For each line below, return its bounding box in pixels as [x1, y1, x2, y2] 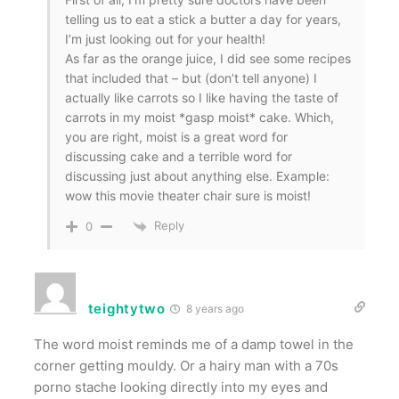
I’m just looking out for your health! [64, 31, 265, 47]
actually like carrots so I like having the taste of [64, 90, 338, 106]
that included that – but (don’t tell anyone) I [64, 70, 317, 86]
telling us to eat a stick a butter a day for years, [64, 12, 341, 28]
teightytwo [87, 299, 166, 317]
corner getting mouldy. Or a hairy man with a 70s [33, 356, 338, 374]
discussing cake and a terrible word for [64, 149, 292, 165]
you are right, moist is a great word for [64, 129, 288, 145]
